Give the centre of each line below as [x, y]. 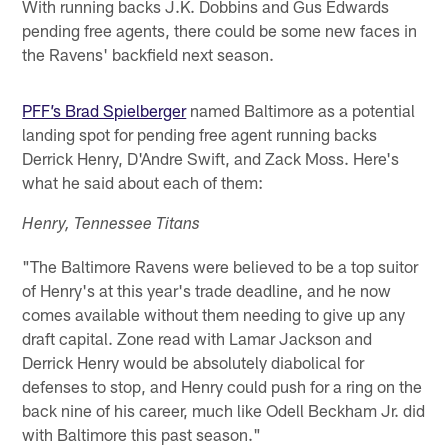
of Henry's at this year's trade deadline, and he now [207, 289]
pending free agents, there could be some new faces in [220, 29]
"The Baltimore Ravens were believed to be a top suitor [220, 265]
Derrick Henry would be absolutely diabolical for [193, 361]
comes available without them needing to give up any [214, 313]
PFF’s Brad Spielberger [104, 109]
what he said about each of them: [143, 181]
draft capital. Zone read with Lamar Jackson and [197, 337]
